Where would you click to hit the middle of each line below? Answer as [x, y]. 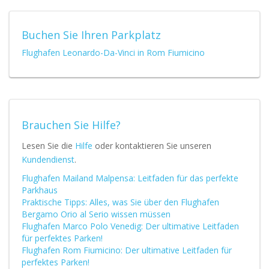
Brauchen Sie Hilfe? [71, 125]
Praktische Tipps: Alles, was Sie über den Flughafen [120, 202]
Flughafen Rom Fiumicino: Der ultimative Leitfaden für [127, 250]
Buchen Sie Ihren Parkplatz [91, 35]
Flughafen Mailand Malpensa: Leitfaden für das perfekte [130, 178]
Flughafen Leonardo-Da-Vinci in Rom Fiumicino [113, 53]
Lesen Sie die [48, 146]
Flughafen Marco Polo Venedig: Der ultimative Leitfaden [130, 226]
